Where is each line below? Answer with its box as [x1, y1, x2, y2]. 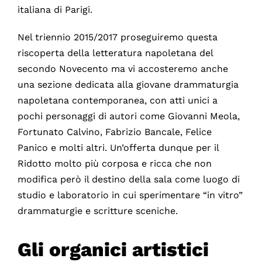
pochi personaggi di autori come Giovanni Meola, [17, 111, 240, 122]
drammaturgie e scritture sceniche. [17, 205, 178, 217]
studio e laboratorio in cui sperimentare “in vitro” [17, 189, 243, 201]
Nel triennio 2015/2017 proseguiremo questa [17, 32, 218, 43]
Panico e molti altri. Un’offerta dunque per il [17, 142, 219, 154]
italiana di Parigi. [17, 4, 92, 16]
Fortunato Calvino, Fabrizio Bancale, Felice [17, 126, 212, 138]
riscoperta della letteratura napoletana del [17, 47, 213, 59]
